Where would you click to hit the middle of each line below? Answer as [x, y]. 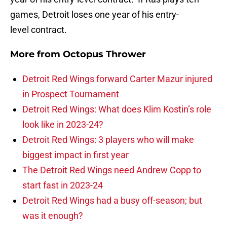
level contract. [39, 30]
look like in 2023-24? [63, 125]
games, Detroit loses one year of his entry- [94, 15]
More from [36, 54]
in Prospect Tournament [71, 94]
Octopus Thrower [104, 54]
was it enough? [53, 216]
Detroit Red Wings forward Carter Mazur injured [117, 79]
